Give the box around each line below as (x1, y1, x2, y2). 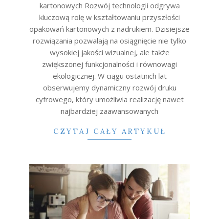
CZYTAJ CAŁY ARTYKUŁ (53, 126, 166, 136)
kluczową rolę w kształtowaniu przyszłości (39, 12, 180, 22)
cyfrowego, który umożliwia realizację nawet (35, 94, 184, 104)
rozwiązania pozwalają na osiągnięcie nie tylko (33, 35, 186, 45)
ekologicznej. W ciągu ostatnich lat (52, 70, 167, 81)
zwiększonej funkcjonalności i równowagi (42, 59, 177, 69)
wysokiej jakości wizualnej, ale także (49, 47, 170, 57)
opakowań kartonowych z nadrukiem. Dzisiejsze (29, 23, 190, 34)
